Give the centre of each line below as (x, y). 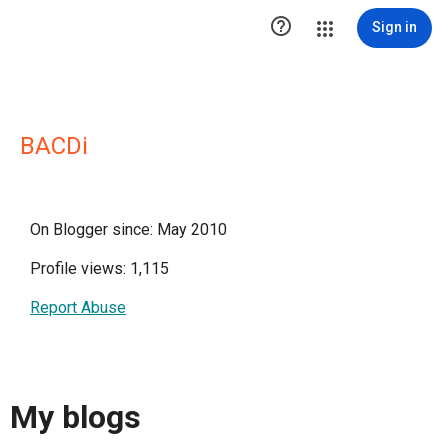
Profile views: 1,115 (99, 268)
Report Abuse (78, 307)
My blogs (75, 417)
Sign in (394, 27)
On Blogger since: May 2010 (128, 229)
